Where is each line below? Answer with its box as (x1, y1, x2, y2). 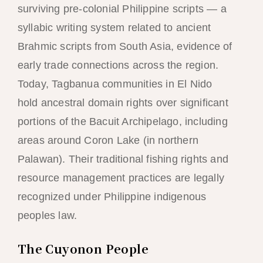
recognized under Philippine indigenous (17, 190, 207, 203)
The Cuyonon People (17, 240, 149, 258)
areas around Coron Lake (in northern (17, 134, 198, 146)
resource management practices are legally (17, 171, 224, 184)
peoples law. (17, 209, 77, 221)
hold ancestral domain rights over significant (17, 96, 228, 109)
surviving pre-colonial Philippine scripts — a (17, 2, 227, 15)
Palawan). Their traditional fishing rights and (17, 153, 228, 165)
